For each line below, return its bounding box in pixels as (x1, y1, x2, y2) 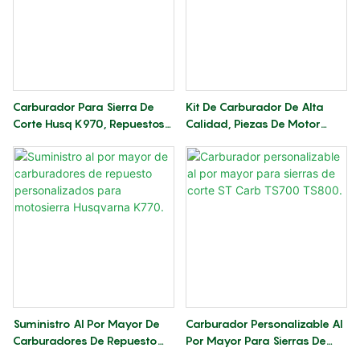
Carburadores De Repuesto (13, 333, 157, 348)
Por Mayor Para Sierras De (185, 333, 326, 348)
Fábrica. (185, 150, 227, 165)
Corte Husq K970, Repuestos (13, 117, 165, 131)
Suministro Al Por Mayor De (13, 317, 160, 331)
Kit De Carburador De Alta (185, 100, 324, 114)
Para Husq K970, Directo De (185, 133, 332, 148)
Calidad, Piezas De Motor (185, 117, 321, 131)
